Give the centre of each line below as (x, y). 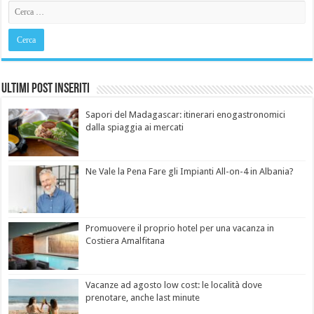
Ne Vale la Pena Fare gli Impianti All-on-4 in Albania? (190, 172)
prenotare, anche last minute (143, 298)
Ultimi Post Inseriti (46, 89)
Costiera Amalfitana (125, 241)
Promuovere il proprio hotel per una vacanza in (180, 228)
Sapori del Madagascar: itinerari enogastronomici (186, 114)
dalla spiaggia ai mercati (135, 127)
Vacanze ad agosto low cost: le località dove (174, 285)
